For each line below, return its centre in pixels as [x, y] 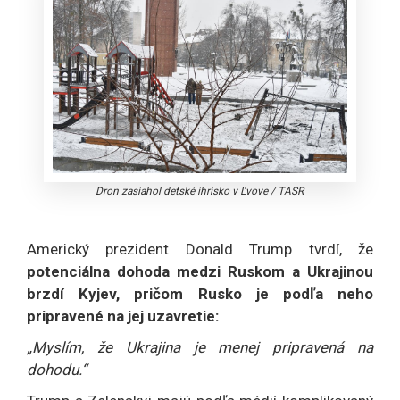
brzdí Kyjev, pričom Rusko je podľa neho [200, 293]
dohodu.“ [57, 369]
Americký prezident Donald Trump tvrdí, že [200, 249]
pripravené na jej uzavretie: [123, 316]
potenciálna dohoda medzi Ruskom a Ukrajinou [200, 271]
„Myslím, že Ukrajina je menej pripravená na [200, 347]
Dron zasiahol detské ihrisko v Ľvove [182, 191]
